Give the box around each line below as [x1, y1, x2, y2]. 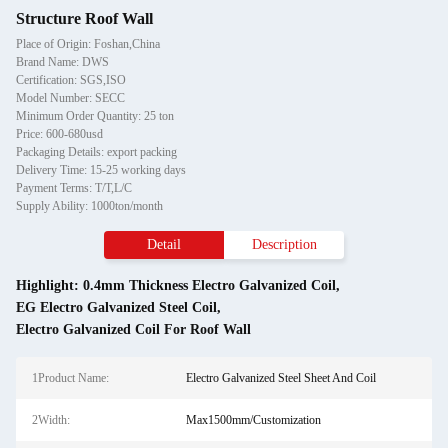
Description [251, 237, 317, 252]
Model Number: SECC [16, 91, 125, 105]
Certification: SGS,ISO [16, 73, 126, 87]
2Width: [32, 413, 70, 427]
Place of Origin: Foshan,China [16, 37, 160, 51]
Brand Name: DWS [16, 55, 109, 69]
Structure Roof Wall [16, 10, 153, 27]
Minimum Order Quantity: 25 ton [16, 109, 174, 123]
